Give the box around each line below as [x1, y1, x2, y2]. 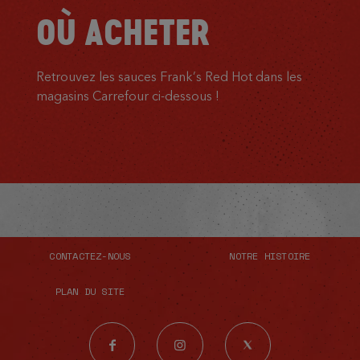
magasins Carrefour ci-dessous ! [35, 88, 219, 104]
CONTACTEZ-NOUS [49, 247, 131, 263]
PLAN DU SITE [55, 284, 125, 299]
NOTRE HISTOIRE [229, 247, 311, 263]
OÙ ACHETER [35, 8, 210, 56]
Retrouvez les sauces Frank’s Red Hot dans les [35, 68, 302, 84]
